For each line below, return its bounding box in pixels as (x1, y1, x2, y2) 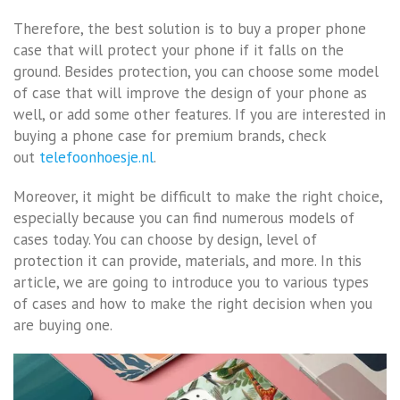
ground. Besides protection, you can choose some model (13, 61, 379, 81)
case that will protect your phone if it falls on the (13, 39, 344, 60)
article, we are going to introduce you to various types (13, 271, 369, 292)
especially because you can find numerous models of (13, 207, 354, 228)
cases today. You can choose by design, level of (13, 229, 317, 249)
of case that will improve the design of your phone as (13, 82, 367, 103)
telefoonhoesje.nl (39, 146, 154, 167)
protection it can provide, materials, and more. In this (13, 250, 362, 271)
